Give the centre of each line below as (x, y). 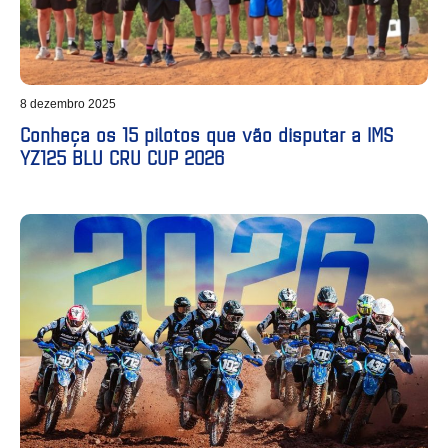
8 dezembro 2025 (68, 103)
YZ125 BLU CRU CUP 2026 (122, 156)
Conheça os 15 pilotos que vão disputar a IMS (206, 133)
